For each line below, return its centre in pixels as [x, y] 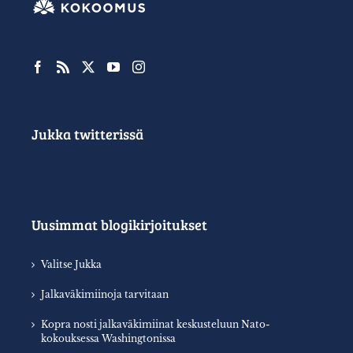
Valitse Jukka [71, 264]
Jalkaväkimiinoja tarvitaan [105, 294]
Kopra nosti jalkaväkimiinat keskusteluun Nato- [156, 324]
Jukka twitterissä [87, 134]
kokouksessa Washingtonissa [108, 338]
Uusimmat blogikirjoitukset [119, 224]
